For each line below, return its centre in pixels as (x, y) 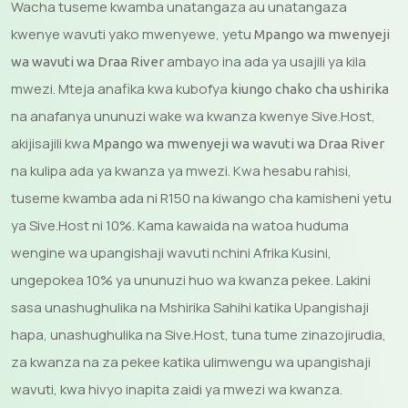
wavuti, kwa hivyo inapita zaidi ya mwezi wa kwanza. (177, 389)
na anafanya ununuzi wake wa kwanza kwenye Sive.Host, (193, 116)
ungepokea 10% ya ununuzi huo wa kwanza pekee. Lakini (191, 280)
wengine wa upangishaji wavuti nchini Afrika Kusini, (171, 253)
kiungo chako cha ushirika (310, 89)
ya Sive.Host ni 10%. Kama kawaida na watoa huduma (180, 225)
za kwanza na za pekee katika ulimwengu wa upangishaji (191, 362)
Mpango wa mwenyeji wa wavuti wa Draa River (239, 143)
